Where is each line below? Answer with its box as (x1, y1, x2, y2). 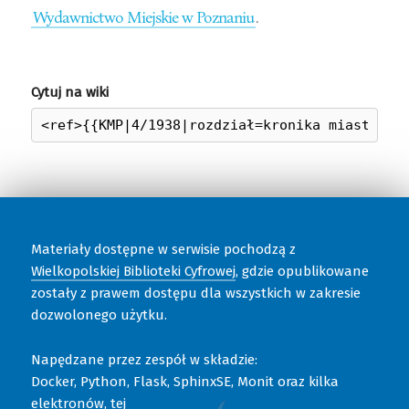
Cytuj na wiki (30, 83, 109, 100)
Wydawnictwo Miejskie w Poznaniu (32, 5, 254, 26)
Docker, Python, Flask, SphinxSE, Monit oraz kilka (30, 372, 339, 390)
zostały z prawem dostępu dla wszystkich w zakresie (30, 284, 361, 301)
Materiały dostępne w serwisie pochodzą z (30, 240, 296, 257)
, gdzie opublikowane (235, 262, 369, 279)
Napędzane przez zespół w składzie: (30, 351, 257, 368)
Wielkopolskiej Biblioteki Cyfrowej (30, 262, 236, 279)
